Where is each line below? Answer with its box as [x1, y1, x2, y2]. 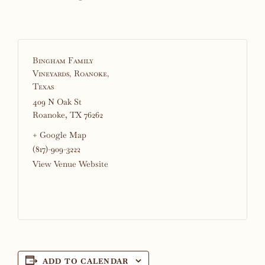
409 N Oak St [32, 96, 82, 107]
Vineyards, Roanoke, [32, 67, 109, 79]
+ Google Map [32, 129, 86, 140]
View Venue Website [32, 158, 108, 169]
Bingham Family [32, 54, 93, 66]
